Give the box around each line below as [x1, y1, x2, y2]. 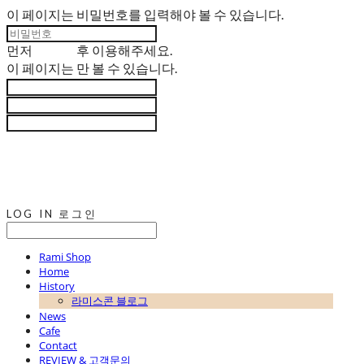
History [39, 279, 75, 294]
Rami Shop [39, 249, 91, 265]
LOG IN [6, 207, 54, 221]
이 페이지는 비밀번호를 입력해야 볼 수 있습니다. [6, 6, 284, 22]
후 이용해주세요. [74, 42, 172, 58]
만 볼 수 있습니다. [76, 60, 177, 76]
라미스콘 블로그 [71, 293, 148, 309]
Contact [39, 338, 77, 353]
